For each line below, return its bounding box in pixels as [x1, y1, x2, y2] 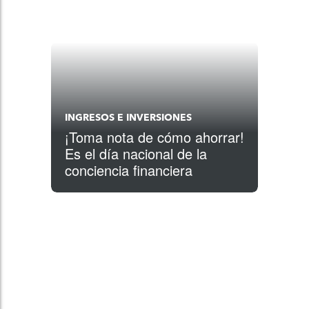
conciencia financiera [65, 160, 192, 180]
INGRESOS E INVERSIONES [65, 112, 192, 123]
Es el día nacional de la [65, 143, 207, 163]
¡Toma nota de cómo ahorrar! [65, 127, 244, 147]
